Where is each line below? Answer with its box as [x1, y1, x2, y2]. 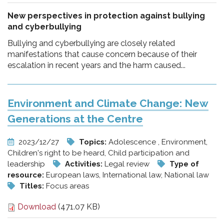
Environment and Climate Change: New [7, 97, 208, 109]
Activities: [65, 159, 104, 168]
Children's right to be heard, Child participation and [7, 148, 189, 157]
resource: [7, 170, 46, 179]
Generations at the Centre [7, 112, 143, 125]
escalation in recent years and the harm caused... [7, 60, 185, 70]
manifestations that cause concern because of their [7, 49, 197, 59]
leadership [7, 159, 47, 168]
